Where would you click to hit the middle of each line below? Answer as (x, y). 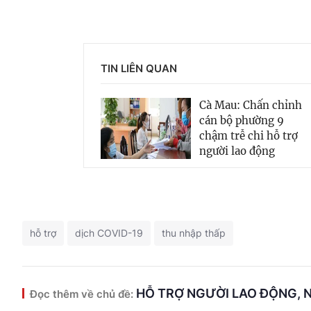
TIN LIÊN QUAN (139, 68)
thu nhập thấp (194, 233)
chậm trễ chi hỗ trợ (249, 135)
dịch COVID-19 (109, 233)
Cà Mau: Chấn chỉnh (251, 105)
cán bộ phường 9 (242, 120)
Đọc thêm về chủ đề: (82, 294)
